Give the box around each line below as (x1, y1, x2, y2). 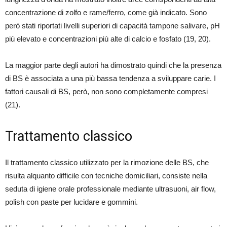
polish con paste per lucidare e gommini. (5, 198, 138, 207)
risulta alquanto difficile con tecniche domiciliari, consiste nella (5, 171, 207, 180)
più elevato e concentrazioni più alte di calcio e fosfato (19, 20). (5, 34, 211, 44)
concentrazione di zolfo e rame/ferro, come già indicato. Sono (5, 8, 207, 17)
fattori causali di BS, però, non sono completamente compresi (5, 87, 208, 96)
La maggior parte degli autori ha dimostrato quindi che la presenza (5, 61, 221, 70)
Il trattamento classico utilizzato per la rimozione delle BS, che (5, 158, 209, 167)
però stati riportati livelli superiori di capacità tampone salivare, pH (5, 21, 220, 30)
